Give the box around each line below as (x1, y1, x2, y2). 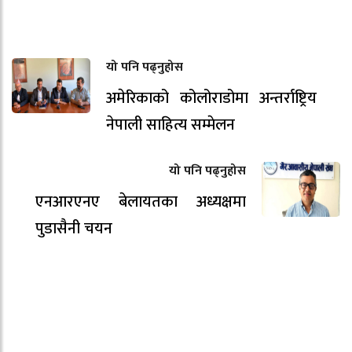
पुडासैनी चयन (35, 214, 112, 242)
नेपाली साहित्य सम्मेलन (106, 111, 235, 138)
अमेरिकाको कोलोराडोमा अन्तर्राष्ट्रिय (106, 84, 317, 112)
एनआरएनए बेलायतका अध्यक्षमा (35, 188, 246, 215)
